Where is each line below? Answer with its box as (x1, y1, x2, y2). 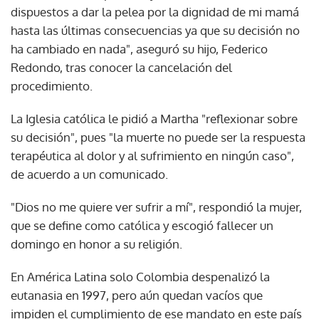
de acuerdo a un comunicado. (11, 166, 168, 182)
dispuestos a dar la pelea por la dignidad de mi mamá (11, 4, 299, 19)
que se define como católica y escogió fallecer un (11, 217, 273, 233)
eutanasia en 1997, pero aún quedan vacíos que (11, 287, 263, 303)
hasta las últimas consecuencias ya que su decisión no (11, 22, 300, 38)
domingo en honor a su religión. (11, 236, 182, 251)
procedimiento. (11, 78, 93, 93)
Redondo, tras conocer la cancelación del (11, 59, 232, 75)
